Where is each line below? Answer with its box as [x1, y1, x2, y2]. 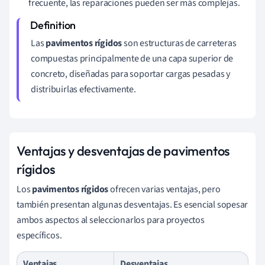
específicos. [17, 229, 62, 243]
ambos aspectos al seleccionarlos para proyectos [17, 214, 205, 227]
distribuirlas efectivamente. [31, 83, 136, 96]
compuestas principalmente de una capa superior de [31, 52, 234, 66]
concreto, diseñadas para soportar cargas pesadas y [31, 67, 230, 81]
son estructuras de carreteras [122, 37, 237, 50]
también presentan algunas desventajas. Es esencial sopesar [17, 198, 248, 212]
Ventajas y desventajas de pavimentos [17, 143, 230, 160]
